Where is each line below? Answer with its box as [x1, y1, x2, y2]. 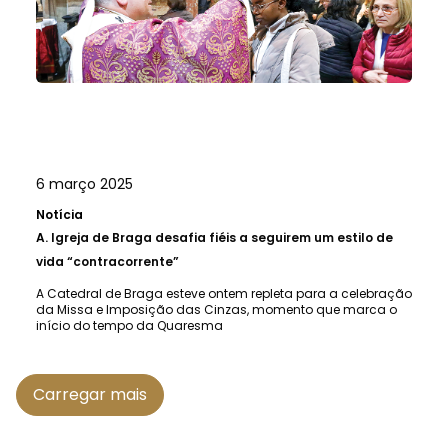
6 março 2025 [36, 174, 133, 194]
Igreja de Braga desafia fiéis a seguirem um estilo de [51, 229, 393, 246]
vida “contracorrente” [36, 253, 179, 270]
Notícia [36, 206, 83, 223]
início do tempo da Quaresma [36, 317, 223, 334]
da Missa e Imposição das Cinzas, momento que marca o [36, 301, 397, 318]
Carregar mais [33, 383, 147, 406]
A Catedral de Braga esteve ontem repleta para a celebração [36, 285, 412, 302]
